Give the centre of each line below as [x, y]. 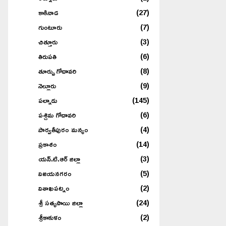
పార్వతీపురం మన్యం [63, 129]
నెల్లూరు [47, 85]
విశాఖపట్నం [54, 188]
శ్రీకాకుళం [50, 217]
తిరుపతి [47, 56]
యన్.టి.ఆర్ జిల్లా [59, 158]
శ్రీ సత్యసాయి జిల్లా [61, 202]
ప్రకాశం [48, 144]
